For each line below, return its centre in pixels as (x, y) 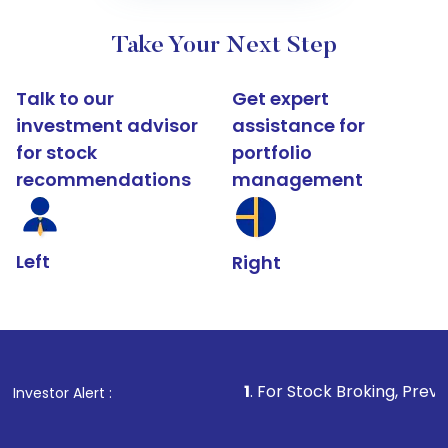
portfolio (272, 152)
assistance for (299, 125)
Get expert (281, 98)
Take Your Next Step (224, 46)
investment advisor (107, 125)
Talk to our (65, 98)
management (298, 179)
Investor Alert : (63, 393)
